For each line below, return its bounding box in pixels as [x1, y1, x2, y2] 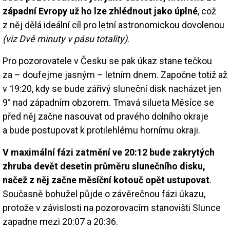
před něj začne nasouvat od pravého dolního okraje [3, 110, 208, 122]
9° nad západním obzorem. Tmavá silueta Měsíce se [3, 97, 214, 108]
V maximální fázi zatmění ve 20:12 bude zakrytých [3, 146, 215, 158]
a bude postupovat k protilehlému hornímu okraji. [3, 124, 200, 136]
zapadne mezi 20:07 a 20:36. [3, 216, 118, 227]
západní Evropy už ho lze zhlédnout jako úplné [3, 5, 198, 16]
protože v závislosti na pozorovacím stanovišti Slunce [3, 202, 221, 213]
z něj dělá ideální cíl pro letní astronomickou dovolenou [3, 19, 224, 30]
